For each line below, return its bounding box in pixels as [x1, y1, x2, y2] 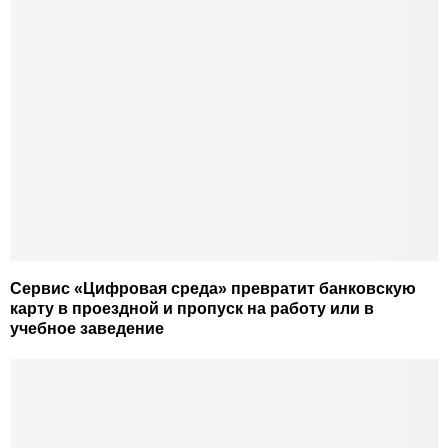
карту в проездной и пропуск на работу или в [10, 300, 374, 318]
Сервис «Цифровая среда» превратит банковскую [10, 280, 416, 298]
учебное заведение [10, 320, 164, 338]
